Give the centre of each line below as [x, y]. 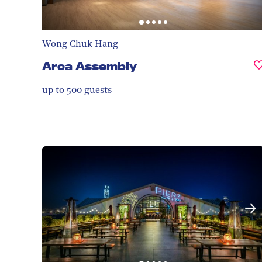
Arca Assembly [89, 66]
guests [97, 90]
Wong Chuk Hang [80, 44]
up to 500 [62, 90]
